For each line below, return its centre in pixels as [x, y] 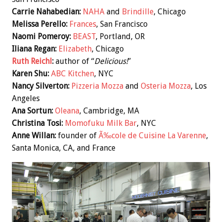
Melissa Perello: [40, 24]
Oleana [67, 111]
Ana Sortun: [32, 111]
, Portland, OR [120, 36]
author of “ [74, 61]
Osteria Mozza [166, 86]
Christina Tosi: [37, 123]
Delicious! [111, 61]
